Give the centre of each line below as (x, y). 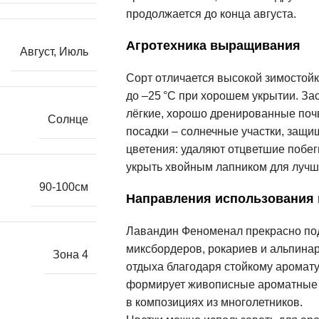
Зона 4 (70, 255)
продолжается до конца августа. (211, 14)
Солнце (68, 120)
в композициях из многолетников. (214, 302)
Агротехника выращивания (213, 45)
